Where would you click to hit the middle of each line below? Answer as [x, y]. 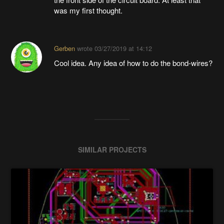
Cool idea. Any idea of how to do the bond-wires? [133, 63]
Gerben [64, 48]
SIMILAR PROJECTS [112, 150]
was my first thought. [88, 10]
